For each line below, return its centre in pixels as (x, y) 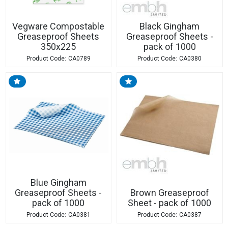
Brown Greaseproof (169, 193)
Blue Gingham (58, 182)
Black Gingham (169, 26)
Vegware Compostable (58, 26)
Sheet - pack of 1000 (169, 203)
